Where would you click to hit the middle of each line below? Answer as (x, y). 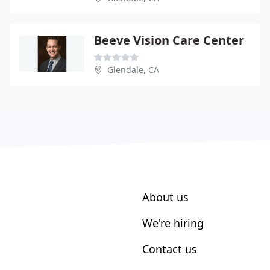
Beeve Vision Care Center (169, 40)
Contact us (170, 249)
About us (165, 197)
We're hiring (173, 223)
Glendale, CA (133, 69)
